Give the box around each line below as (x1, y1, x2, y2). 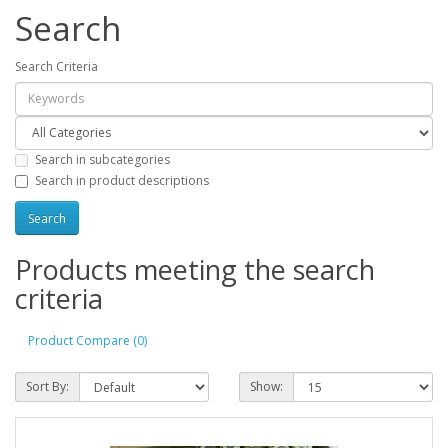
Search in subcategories (35, 151, 170, 169)
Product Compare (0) (28, 331, 147, 349)
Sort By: (26, 378, 69, 396)
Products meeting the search (15, 251, 375, 289)
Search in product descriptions (35, 172, 209, 190)
